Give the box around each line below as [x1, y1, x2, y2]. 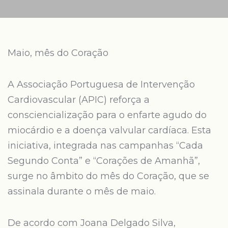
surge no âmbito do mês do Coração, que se [8, 170, 209, 182]
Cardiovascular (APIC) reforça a [8, 94, 150, 105]
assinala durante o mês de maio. [8, 186, 156, 197]
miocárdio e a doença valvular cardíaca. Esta [8, 125, 211, 136]
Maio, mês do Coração [8, 47, 108, 59]
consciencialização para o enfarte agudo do [8, 109, 207, 121]
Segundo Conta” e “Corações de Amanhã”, [8, 155, 200, 166]
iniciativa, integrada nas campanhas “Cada [8, 140, 203, 151]
